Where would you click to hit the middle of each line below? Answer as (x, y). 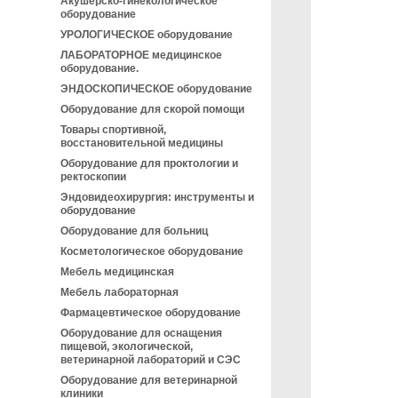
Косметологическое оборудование (152, 251)
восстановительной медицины (142, 143)
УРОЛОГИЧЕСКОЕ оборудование (147, 35)
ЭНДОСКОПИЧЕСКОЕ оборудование (156, 89)
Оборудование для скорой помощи (152, 109)
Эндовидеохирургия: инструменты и (157, 197)
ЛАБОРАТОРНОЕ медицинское (141, 55)
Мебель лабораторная (119, 292)
